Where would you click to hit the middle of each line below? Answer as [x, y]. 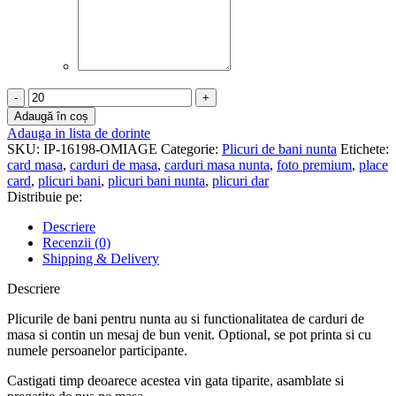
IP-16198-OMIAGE [102, 149]
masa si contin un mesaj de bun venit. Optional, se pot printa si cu [189, 335]
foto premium [314, 165]
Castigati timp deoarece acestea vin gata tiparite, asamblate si [175, 381]
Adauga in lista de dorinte [79, 133]
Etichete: [365, 149]
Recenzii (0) [76, 243]
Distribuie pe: [45, 197]
